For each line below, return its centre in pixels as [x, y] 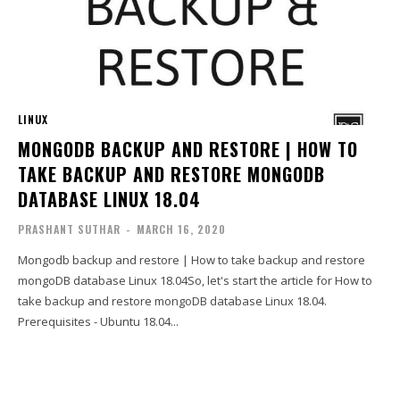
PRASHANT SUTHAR [70, 229]
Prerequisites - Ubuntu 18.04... [99, 321]
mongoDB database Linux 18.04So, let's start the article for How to [196, 280]
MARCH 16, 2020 [182, 229]
